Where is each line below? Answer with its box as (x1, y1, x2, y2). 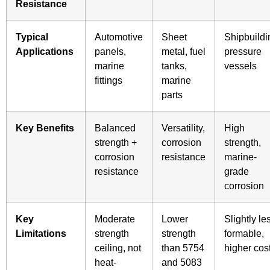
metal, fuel (162, 45, 206, 57)
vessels (224, 60, 257, 71)
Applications (16, 45, 74, 57)
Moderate (95, 213, 135, 224)
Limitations (16, 227, 66, 239)
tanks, (162, 60, 187, 71)
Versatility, (162, 122, 205, 133)
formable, (224, 227, 264, 239)
